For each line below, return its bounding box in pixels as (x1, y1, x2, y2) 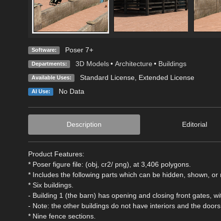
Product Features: (28, 149, 84, 158)
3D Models (75, 59, 109, 68)
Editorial (182, 120, 208, 128)
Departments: (31, 60, 67, 67)
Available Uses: (31, 74, 72, 80)
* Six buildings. (28, 181, 74, 189)
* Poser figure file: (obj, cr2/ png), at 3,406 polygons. (28, 160, 191, 168)
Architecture (114, 59, 152, 68)
